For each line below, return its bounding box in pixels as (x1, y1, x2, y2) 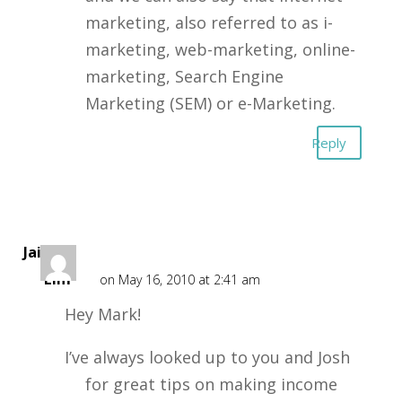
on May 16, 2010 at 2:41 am (99, 271, 260, 288)
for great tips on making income (84, 373, 337, 395)
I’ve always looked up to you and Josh (64, 346, 350, 368)
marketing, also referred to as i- (84, 12, 333, 33)
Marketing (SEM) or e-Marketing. (84, 92, 336, 114)
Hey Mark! (64, 303, 141, 325)
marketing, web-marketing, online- (84, 39, 355, 60)
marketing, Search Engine (84, 66, 284, 87)
